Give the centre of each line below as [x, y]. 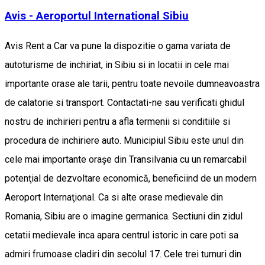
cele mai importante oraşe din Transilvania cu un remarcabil [126, 159]
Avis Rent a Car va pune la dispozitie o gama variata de [118, 46]
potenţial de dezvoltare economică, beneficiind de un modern [131, 178]
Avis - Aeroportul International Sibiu [97, 16]
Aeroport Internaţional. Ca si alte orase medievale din [114, 197]
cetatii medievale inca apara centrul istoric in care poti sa [122, 235]
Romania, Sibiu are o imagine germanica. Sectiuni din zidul [124, 216]
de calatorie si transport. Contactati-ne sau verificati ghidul [125, 102]
